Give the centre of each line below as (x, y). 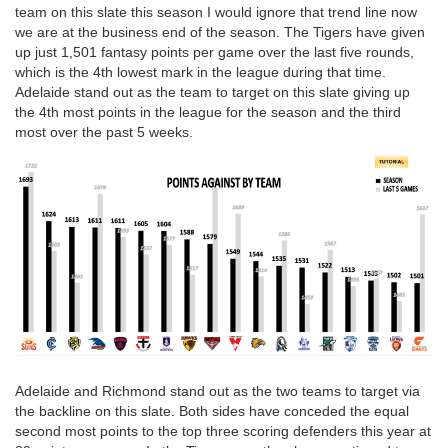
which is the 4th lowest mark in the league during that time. (200, 71)
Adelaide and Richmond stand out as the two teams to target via (217, 390)
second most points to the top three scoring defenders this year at (223, 430)
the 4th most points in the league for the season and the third (208, 111)
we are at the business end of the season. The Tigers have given (220, 31)
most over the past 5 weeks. (104, 131)
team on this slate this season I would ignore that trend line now (216, 11)
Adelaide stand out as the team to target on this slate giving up (212, 91)
